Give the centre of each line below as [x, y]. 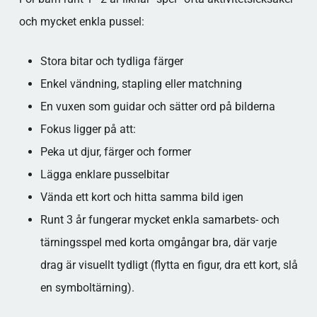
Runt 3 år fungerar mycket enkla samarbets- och [160, 220]
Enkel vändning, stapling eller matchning [141, 84]
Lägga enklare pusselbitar [104, 174]
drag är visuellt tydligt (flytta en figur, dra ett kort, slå [169, 265]
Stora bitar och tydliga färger [111, 61]
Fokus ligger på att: [88, 129]
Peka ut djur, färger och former [115, 152]
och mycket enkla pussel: [81, 22]
